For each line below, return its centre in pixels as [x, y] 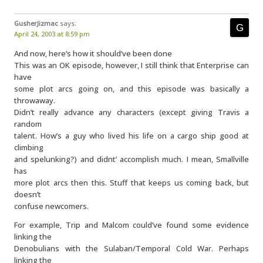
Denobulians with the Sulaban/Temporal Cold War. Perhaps [131, 248]
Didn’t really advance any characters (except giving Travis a [131, 112]
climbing [29, 147]
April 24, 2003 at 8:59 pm [52, 34]
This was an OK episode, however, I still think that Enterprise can [131, 65]
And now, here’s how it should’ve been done [93, 53]
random [28, 124]
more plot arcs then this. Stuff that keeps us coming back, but [131, 183]
